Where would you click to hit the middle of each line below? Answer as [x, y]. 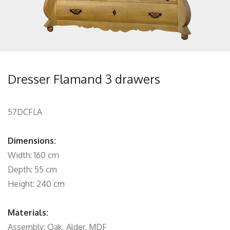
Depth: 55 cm [32, 169]
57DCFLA [25, 112]
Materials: [28, 213]
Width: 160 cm [33, 155]
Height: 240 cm [36, 184]
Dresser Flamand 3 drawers [84, 79]
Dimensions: [32, 141]
